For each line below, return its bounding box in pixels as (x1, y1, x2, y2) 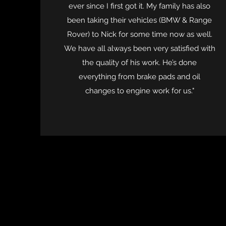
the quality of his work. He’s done (82, 58, 197, 67)
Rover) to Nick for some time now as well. (67, 30, 212, 39)
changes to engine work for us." (85, 86, 194, 95)
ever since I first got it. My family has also (69, 2, 211, 11)
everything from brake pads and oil (79, 72, 201, 81)
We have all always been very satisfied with (64, 44, 215, 53)
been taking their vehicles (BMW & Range (67, 16, 212, 25)
